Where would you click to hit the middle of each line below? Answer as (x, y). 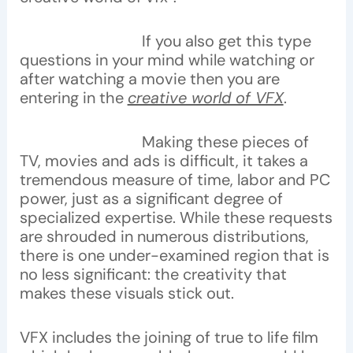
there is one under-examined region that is (174, 255)
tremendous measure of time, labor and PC (175, 179)
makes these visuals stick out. (126, 293)
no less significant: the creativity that (153, 274)
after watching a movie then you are (149, 78)
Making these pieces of (164, 141)
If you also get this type (165, 41)
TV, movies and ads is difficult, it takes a (163, 160)
